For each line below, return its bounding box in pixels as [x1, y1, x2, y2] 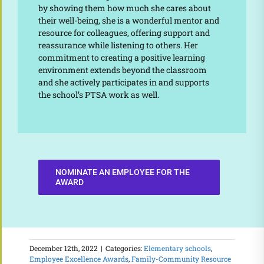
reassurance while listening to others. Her [38, 39, 198, 51]
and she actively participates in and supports [38, 77, 209, 88]
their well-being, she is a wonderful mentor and [38, 15, 219, 27]
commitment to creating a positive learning [38, 52, 205, 64]
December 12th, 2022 [29, 243, 98, 253]
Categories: [105, 243, 144, 253]
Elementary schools [144, 243, 211, 253]
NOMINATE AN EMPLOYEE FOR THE [55, 167, 190, 177]
